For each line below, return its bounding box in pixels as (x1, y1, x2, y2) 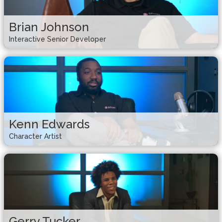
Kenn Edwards (9, 117, 90, 132)
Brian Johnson (9, 20, 89, 35)
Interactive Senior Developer (9, 35, 106, 44)
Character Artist (9, 132, 62, 141)
